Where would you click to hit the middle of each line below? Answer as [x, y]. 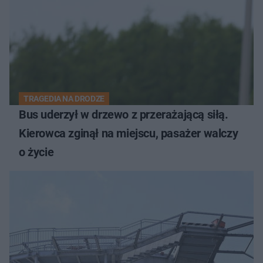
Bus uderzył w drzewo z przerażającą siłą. [124, 114]
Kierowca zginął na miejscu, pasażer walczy [129, 133]
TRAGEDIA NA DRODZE [64, 98]
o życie [36, 152]
